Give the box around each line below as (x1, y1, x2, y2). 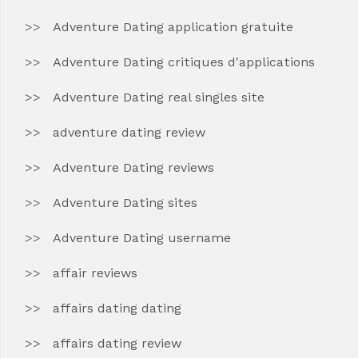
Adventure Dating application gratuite (53, 19, 293, 34)
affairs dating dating (53, 300, 181, 316)
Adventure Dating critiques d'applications (53, 54, 315, 70)
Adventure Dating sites (53, 195, 197, 210)
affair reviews (53, 265, 137, 280)
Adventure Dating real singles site (53, 89, 265, 105)
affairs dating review (53, 336, 181, 351)
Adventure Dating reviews (53, 160, 214, 175)
